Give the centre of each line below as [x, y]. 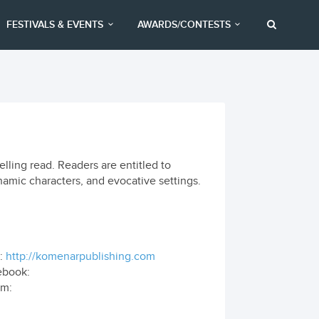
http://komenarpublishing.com [80, 257]
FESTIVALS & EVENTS [55, 25]
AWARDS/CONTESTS [184, 25]
